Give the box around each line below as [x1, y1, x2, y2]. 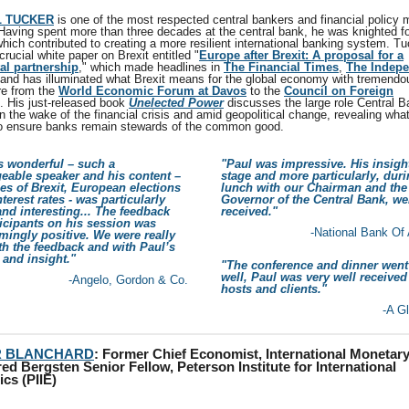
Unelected [129, 96, 184, 110]
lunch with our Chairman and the [221, 181, 407, 194]
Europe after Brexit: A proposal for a [199, 48, 404, 62]
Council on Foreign [284, 84, 393, 98]
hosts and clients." [221, 282, 327, 296]
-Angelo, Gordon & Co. [68, 273, 188, 287]
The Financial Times [224, 60, 339, 74]
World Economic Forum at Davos [58, 84, 246, 98]
